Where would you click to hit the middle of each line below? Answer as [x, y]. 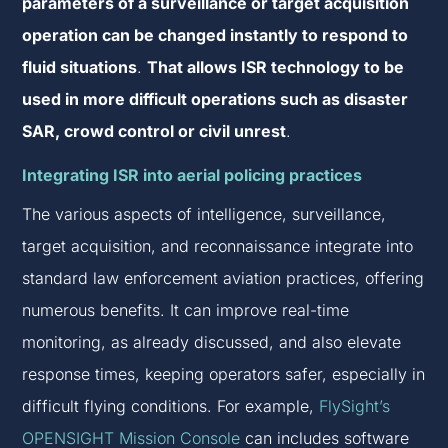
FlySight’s [355, 406]
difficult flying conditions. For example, [171, 406]
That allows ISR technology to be [276, 67]
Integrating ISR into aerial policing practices [192, 175]
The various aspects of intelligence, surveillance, [204, 214]
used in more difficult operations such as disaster [215, 99]
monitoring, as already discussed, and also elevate [212, 342]
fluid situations [80, 67]
